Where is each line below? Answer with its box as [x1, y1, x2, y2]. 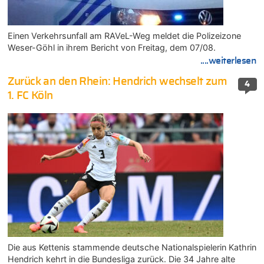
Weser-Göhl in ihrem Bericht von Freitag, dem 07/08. [7, 42, 216, 52]
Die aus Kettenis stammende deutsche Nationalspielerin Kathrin [7, 242, 256, 253]
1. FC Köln [7, 90, 53, 102]
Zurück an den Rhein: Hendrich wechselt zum [7, 76, 227, 88]
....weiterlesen [200, 55, 257, 65]
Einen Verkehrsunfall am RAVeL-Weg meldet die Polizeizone [7, 30, 241, 41]
